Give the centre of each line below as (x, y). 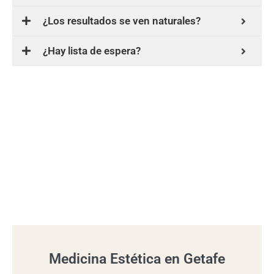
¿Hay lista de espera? (92, 51)
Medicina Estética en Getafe (137, 259)
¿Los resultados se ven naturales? (122, 21)
